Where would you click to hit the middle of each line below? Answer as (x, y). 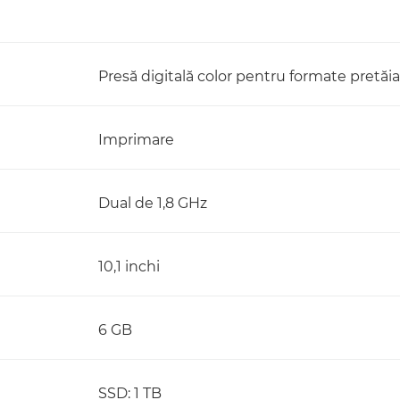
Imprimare (136, 140)
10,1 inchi (129, 267)
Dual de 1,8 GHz (153, 203)
